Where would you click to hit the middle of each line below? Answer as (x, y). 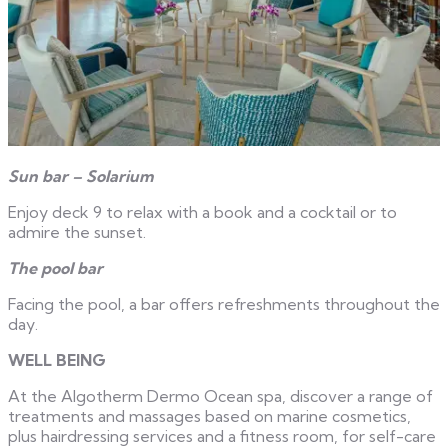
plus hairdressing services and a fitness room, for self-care (222, 435)
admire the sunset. (77, 231)
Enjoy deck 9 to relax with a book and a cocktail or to (202, 211)
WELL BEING (57, 359)
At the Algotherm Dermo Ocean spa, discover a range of (220, 395)
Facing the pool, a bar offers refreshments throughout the (224, 303)
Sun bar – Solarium (80, 175)
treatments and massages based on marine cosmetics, (209, 415)
